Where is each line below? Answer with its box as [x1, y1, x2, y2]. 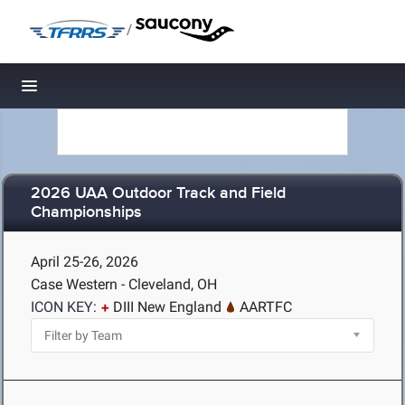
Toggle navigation [30, 81, 152, 100]
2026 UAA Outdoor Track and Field [31, 184, 286, 204]
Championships [31, 202, 142, 223]
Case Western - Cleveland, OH [31, 276, 217, 293]
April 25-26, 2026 [31, 253, 138, 270]
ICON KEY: [31, 298, 97, 316]
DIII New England [113, 298, 221, 316]
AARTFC [240, 298, 292, 316]
